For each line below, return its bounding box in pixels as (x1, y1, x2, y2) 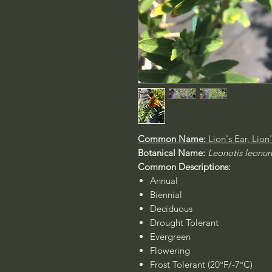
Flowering (150, 245, 192, 256)
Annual (150, 175, 178, 186)
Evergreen (150, 231, 191, 242)
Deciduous (150, 203, 192, 214)
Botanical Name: (138, 147, 208, 158)
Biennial (150, 189, 182, 200)
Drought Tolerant (150, 217, 219, 228)
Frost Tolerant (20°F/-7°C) (150, 259, 253, 270)
